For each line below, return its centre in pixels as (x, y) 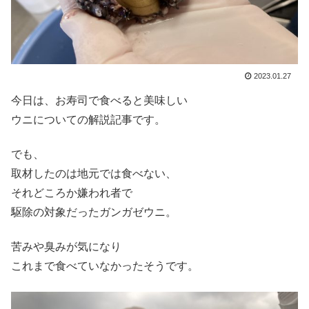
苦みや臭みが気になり (66, 247)
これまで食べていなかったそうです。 (105, 266)
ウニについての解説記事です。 (88, 119)
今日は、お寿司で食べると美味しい (99, 100)
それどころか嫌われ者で (72, 193)
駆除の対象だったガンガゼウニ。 (94, 212)
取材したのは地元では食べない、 (94, 174)
